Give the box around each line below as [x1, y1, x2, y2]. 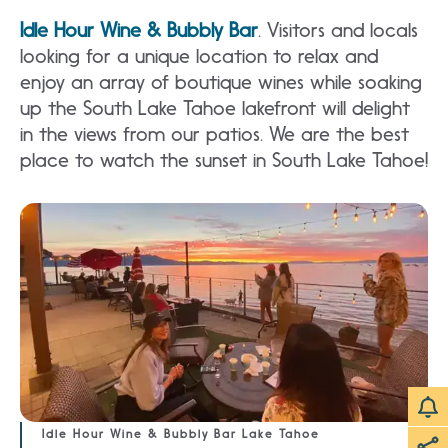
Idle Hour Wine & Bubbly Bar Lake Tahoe [42, 427, 320, 442]
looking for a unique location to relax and [20, 44, 378, 69]
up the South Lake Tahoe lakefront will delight [20, 96, 410, 121]
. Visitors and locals [258, 18, 418, 43]
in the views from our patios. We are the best [20, 122, 409, 147]
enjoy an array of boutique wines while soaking [20, 70, 422, 95]
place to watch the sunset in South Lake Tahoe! [20, 148, 428, 173]
